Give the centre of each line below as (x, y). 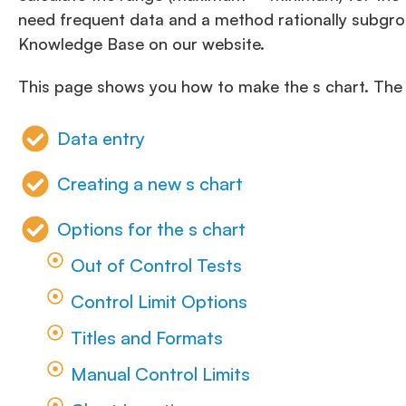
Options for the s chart (151, 228)
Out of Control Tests (156, 265)
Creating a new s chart (150, 183)
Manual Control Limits (160, 373)
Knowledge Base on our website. (141, 44)
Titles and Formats (146, 337)
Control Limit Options (159, 301)
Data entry (101, 138)
